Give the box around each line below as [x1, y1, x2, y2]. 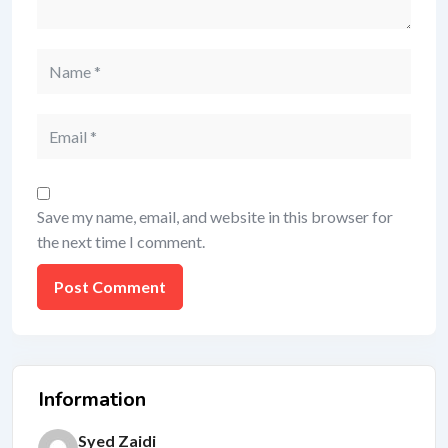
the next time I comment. [37, 232, 205, 251]
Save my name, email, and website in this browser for [37, 207, 393, 226]
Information [38, 386, 146, 413]
